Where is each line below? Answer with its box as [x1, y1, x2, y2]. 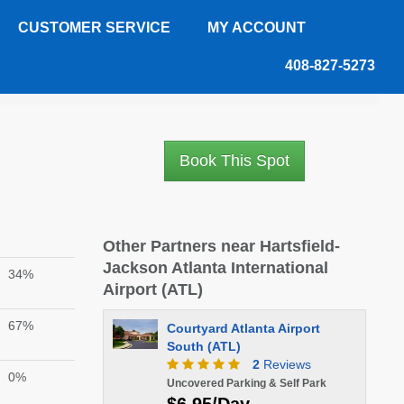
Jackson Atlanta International [102, 259, 328, 277]
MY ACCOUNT [207, 20, 306, 35]
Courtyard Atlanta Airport [166, 321, 320, 335]
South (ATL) [166, 339, 241, 353]
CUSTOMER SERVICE [18, 20, 170, 35]
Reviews [259, 357, 311, 372]
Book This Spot [179, 151, 289, 170]
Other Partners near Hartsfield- [102, 237, 340, 255]
